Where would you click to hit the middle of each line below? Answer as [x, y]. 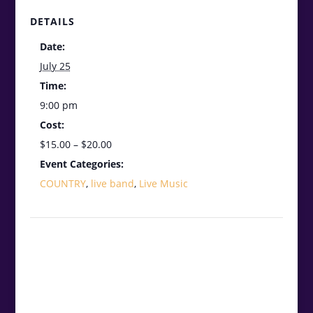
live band [112, 183]
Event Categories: [81, 164]
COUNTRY [63, 183]
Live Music [163, 183]
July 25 [55, 66]
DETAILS [52, 21]
